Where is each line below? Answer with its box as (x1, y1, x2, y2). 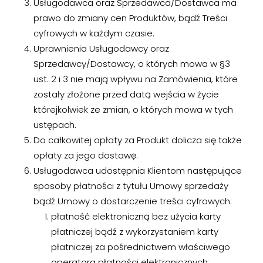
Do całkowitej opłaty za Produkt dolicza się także (33, 134, 242, 146)
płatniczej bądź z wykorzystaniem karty (50, 225, 218, 238)
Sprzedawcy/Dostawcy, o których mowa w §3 (33, 58, 230, 70)
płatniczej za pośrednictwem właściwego (50, 241, 230, 253)
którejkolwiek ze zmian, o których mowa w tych (33, 103, 233, 116)
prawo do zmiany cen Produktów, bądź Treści (33, 12, 227, 24)
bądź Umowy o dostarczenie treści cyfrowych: (33, 195, 232, 207)
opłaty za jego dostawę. (33, 149, 138, 161)
